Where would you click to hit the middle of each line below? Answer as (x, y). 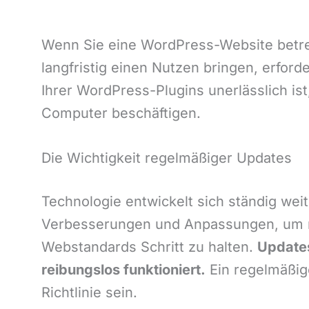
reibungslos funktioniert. (123, 270)
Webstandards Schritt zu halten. (149, 247)
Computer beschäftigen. (121, 113)
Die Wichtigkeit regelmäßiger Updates (167, 158)
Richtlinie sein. (89, 292)
